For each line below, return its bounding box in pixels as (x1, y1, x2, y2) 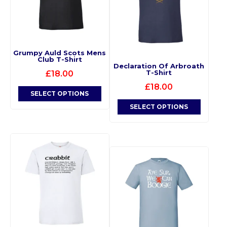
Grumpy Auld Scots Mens (13, 49, 106, 57)
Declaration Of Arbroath (113, 62, 205, 70)
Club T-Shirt (37, 55, 82, 64)
